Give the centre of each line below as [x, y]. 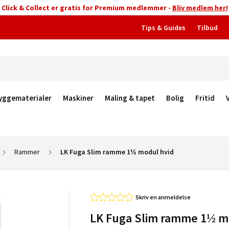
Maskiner [78, 98]
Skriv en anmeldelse [163, 197]
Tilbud [207, 28]
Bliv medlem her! [200, 8]
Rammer [27, 152]
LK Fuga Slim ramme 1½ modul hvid [117, 152]
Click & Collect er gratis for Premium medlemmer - [87, 8]
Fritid [205, 98]
